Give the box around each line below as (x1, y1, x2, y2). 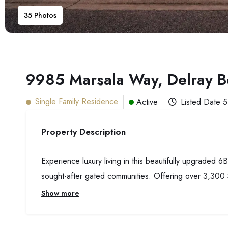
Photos (32, 10, 56, 20)
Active (136, 96, 158, 108)
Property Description (41, 126, 126, 138)
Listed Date (181, 96, 223, 108)
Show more (41, 188, 79, 198)
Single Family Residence (35, 96, 118, 107)
